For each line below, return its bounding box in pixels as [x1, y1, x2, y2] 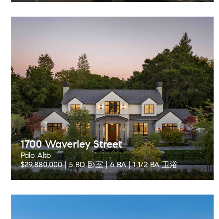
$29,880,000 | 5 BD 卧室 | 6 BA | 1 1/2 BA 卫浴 [21, 160, 177, 169]
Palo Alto [21, 151, 51, 160]
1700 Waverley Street [21, 137, 122, 151]
